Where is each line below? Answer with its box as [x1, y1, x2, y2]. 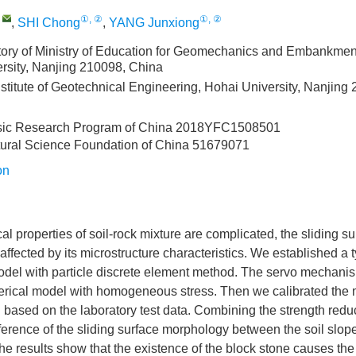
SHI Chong [17, 16, 80, 29]
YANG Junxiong [109, 16, 199, 29]
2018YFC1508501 [176, 121, 281, 134]
